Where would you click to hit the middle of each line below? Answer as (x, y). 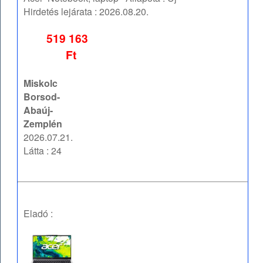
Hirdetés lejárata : (62, 12)
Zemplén (43, 124)
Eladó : (38, 214)
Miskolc (41, 83)
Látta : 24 (43, 151)
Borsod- (42, 97)
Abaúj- (38, 110)
